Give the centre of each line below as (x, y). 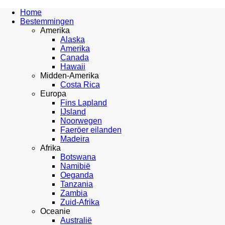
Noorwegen (81, 121)
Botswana (78, 157)
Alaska (73, 39)
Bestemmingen (47, 21)
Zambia (74, 193)
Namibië (75, 166)
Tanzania (77, 184)
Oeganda (77, 175)
